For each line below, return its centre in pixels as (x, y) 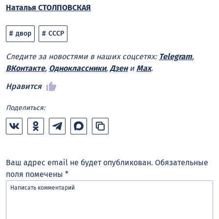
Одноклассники (77, 68)
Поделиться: (25, 108)
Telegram (175, 57)
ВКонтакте (25, 68)
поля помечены (35, 175)
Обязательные (182, 163)
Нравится (24, 87)
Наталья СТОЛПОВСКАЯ (48, 7)
